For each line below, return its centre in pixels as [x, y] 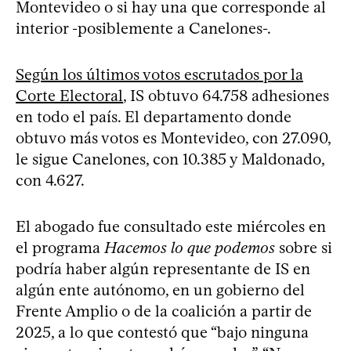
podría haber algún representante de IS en [163, 268]
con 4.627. [50, 180]
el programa [60, 247]
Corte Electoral [69, 95]
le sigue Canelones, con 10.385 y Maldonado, [170, 159]
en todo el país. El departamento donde [154, 116]
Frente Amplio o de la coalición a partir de [164, 311]
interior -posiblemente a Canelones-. [143, 28]
